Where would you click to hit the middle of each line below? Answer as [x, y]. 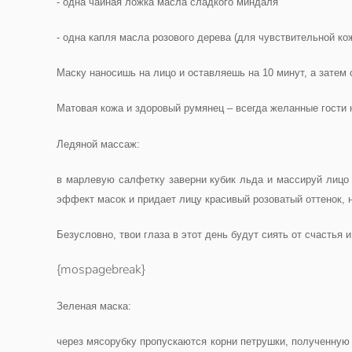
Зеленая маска [92, 306]
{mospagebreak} [101, 269]
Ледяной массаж [97, 144]
